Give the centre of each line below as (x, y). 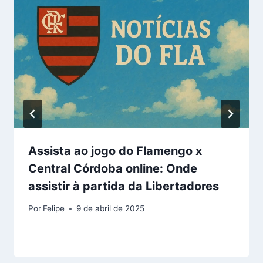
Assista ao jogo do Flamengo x (115, 151)
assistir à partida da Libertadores (124, 186)
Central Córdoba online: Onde (113, 168)
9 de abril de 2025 (111, 209)
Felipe (54, 209)
